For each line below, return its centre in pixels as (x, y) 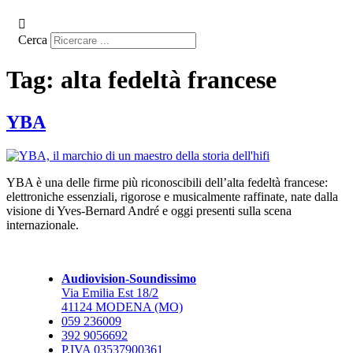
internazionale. (43, 225)
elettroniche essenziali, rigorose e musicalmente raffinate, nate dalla (172, 196)
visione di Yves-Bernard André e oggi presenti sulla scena (149, 210)
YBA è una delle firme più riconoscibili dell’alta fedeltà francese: (167, 182)
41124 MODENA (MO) (122, 307)
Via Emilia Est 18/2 (110, 292)
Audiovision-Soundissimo (129, 278)
